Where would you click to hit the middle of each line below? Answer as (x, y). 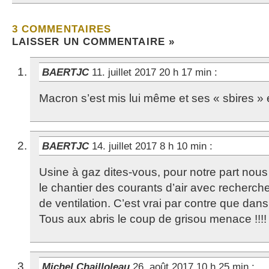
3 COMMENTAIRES (62, 29)
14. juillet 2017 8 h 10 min (151, 146)
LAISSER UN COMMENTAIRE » (93, 41)
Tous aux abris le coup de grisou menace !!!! (153, 219)
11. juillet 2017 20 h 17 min (153, 72)
